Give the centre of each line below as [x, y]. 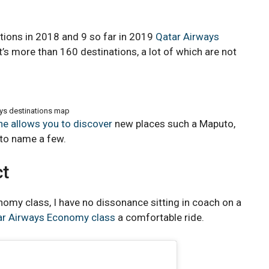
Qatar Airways [187, 37]
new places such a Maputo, [174, 123]
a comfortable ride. [160, 217]
